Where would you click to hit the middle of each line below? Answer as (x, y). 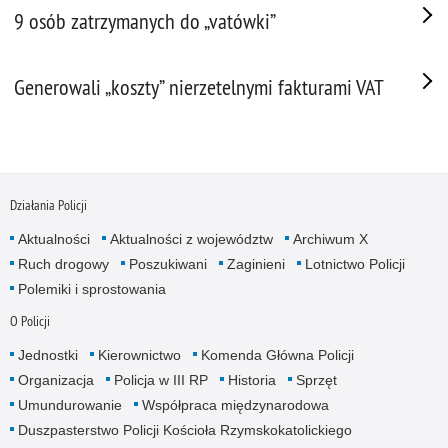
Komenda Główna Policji (277, 354)
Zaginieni (255, 263)
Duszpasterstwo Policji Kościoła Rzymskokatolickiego (184, 429)
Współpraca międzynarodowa (235, 404)
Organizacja (55, 379)
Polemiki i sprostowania (91, 288)
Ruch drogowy (63, 263)
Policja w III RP (160, 379)
